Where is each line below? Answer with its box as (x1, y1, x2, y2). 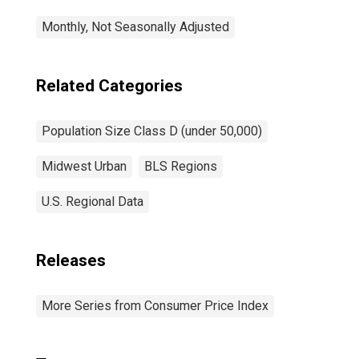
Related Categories (36, 76, 183, 95)
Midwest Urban (42, 159, 127, 174)
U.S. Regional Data (42, 194, 143, 209)
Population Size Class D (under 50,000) (42, 123, 262, 139)
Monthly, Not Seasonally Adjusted (42, 19, 229, 34)
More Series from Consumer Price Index (42, 298, 268, 313)
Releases (36, 251, 106, 270)
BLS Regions (144, 159, 217, 174)
